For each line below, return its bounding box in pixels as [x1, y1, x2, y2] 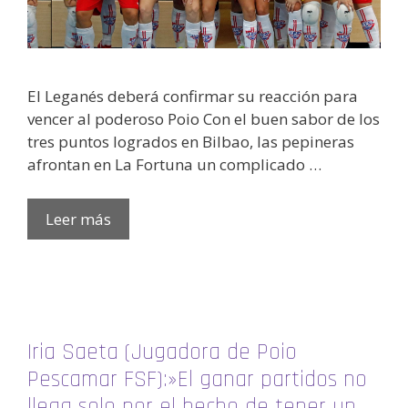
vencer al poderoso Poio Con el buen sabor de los [27, 107, 380, 129]
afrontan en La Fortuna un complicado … [27, 153, 321, 175]
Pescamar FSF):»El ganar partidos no [27, 365, 367, 395]
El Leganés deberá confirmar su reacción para [27, 85, 358, 107]
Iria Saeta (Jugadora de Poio [27, 338, 297, 368]
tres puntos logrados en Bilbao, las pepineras [27, 130, 354, 152]
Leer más [46, 209, 111, 230]
